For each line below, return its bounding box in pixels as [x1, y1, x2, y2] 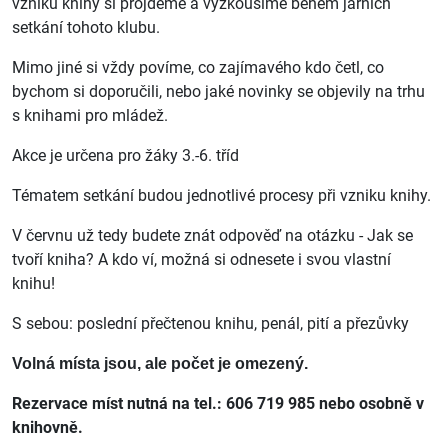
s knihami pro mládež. [12, 105, 168, 125]
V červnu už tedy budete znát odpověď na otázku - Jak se [12, 225, 413, 245]
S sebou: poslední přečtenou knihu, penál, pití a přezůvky [12, 313, 409, 333]
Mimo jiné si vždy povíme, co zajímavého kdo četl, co [12, 57, 384, 77]
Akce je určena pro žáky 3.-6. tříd [12, 145, 239, 165]
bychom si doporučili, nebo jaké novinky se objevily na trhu [12, 81, 425, 101]
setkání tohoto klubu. [12, 17, 160, 37]
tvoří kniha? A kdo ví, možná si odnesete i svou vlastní [12, 249, 391, 269]
